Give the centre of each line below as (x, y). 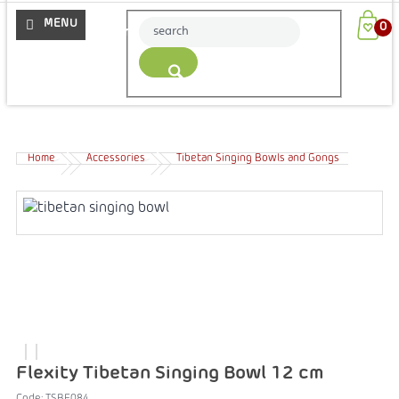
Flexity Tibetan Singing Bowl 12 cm (170, 374)
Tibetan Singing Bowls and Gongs (258, 158)
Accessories (116, 158)
